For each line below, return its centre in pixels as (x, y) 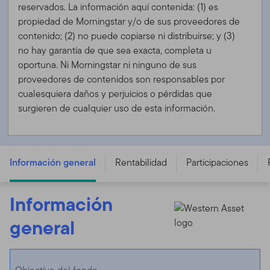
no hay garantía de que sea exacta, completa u (115, 50)
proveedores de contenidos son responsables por (122, 79)
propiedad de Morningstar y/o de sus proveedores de (129, 21)
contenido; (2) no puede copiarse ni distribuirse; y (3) (127, 36)
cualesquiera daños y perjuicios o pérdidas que (115, 93)
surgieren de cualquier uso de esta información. (117, 108)
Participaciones (217, 162)
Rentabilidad (141, 162)
